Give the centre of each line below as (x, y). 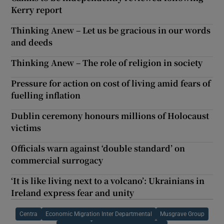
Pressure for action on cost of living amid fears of (111, 83)
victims (26, 127)
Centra (28, 214)
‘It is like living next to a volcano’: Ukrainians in (108, 180)
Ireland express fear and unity (73, 192)
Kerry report (37, 9)
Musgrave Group (182, 214)
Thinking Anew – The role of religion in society (107, 62)
